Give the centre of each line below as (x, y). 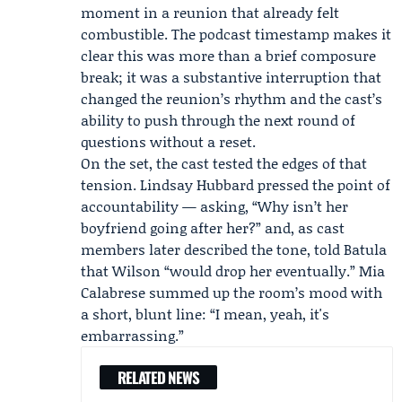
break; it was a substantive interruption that (231, 77)
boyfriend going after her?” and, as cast (213, 227)
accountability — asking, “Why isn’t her (214, 206)
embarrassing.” (132, 335)
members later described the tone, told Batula (234, 249)
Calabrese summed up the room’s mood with (232, 292)
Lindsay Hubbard (197, 184)
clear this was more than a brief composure (228, 55)
